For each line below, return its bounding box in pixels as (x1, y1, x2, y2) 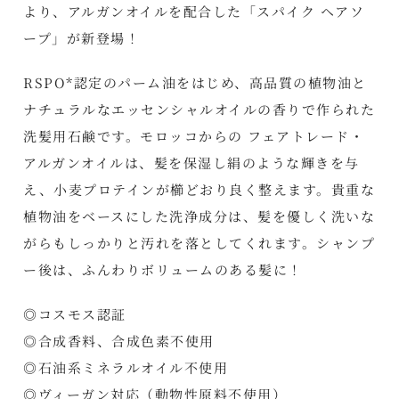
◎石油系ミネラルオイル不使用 (23, 358, 229, 377)
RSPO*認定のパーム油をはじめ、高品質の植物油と (23, 73, 367, 92)
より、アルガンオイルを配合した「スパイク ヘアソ (23, 2, 365, 20)
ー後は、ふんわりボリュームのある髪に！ (23, 260, 303, 279)
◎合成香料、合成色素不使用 (23, 331, 215, 350)
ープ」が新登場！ (23, 28, 141, 47)
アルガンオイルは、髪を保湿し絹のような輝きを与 (23, 153, 360, 172)
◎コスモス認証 (23, 305, 126, 323)
